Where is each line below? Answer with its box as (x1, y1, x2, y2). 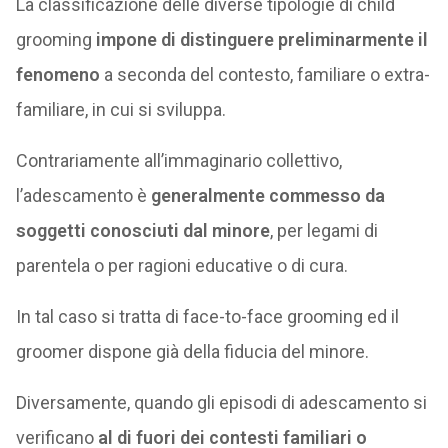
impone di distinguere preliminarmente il (95, 29, 428, 50)
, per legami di (269, 220, 378, 241)
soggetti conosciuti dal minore (15, 220, 270, 241)
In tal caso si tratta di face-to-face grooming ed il (15, 306, 399, 327)
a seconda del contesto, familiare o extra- (99, 64, 430, 85)
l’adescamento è (15, 185, 151, 206)
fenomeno (15, 64, 100, 85)
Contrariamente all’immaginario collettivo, (15, 150, 342, 171)
